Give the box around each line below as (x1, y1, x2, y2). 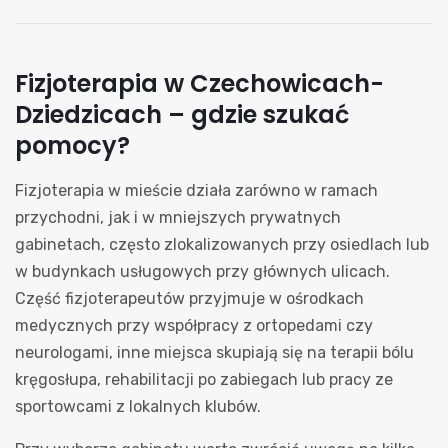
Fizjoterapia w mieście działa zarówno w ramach (15, 180, 378, 200)
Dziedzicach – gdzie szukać (15, 97, 349, 131)
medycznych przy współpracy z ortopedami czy (15, 315, 373, 335)
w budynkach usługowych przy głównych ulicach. (15, 261, 390, 281)
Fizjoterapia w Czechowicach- (15, 66, 384, 100)
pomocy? (15, 128, 130, 162)
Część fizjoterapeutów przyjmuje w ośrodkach (15, 288, 364, 308)
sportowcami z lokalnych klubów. (15, 396, 261, 416)
